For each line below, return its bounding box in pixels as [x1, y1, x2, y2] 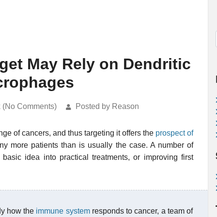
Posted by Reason [76, 102, 139, 110]
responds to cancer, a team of [90, 207, 193, 215]
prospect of [155, 129, 193, 137]
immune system [36, 207, 90, 215]
